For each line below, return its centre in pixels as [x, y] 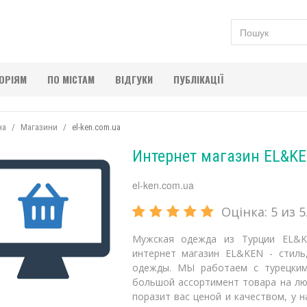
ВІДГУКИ [134, 79]
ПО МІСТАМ [71, 79]
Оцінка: [246, 211]
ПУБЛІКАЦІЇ [198, 79]
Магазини [39, 127]
